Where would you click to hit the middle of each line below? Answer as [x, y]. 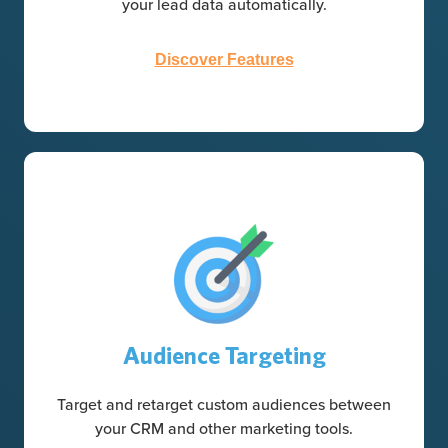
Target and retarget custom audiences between [224, 403]
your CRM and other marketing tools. [224, 427]
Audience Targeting [224, 354]
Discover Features [224, 59]
